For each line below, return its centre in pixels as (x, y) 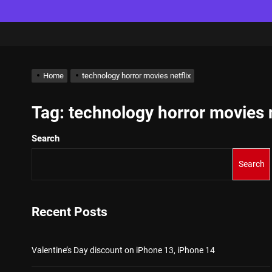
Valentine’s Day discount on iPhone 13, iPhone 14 (123, 250)
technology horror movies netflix (136, 75)
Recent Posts (70, 212)
